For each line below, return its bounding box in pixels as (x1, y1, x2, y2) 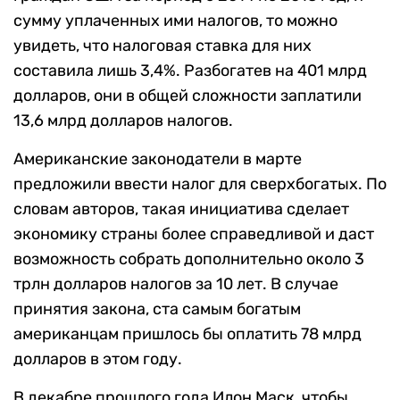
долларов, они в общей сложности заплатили (13, 86, 362, 106)
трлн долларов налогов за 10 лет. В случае (13, 274, 338, 295)
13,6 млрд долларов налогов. (13, 111, 233, 131)
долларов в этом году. (13, 349, 182, 370)
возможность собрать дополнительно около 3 (13, 249, 364, 270)
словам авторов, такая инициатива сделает (13, 199, 349, 220)
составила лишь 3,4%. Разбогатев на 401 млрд (13, 61, 367, 81)
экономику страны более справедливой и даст (13, 224, 374, 245)
